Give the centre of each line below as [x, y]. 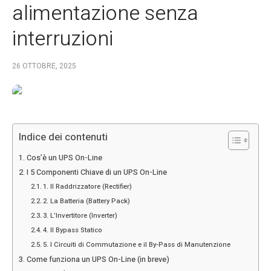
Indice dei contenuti [63, 137]
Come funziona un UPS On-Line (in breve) [98, 260]
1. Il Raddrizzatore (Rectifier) [88, 187]
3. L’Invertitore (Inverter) [80, 216]
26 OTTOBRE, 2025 [44, 66]
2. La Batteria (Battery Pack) [87, 201]
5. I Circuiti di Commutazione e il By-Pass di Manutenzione [137, 245]
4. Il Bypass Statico [73, 230]
